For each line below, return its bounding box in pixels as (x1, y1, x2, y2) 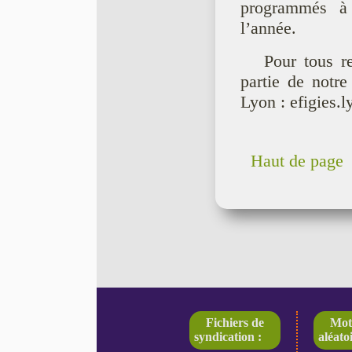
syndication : (193, 330, 262, 344)
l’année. (240, 19, 296, 38)
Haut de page (250, 152, 343, 170)
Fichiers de (205, 316, 264, 330)
